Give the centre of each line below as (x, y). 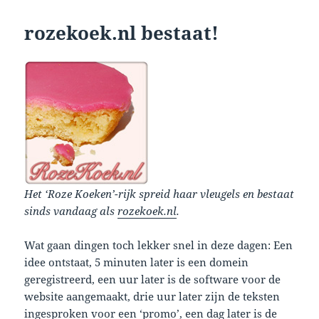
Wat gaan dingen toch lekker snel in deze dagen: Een (159, 245)
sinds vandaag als (71, 210)
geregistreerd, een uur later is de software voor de (153, 279)
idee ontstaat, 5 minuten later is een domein (137, 262)
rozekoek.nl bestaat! (122, 32)
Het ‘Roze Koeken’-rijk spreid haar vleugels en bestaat (159, 193)
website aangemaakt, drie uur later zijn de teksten (152, 296)
